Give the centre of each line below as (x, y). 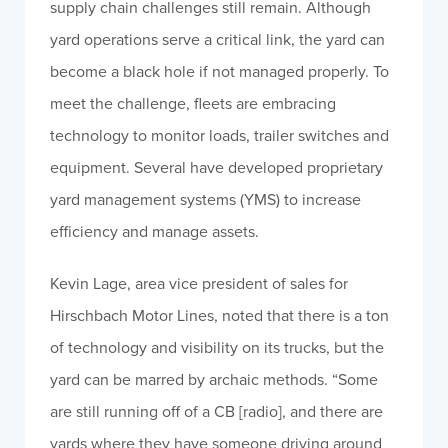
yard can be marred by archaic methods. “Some (214, 379)
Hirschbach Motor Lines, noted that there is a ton (219, 315)
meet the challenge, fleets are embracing (193, 103)
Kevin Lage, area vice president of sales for (199, 283)
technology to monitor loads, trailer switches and (219, 135)
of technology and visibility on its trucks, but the (217, 347)
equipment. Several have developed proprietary (216, 167)
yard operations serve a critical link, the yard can (217, 39)
